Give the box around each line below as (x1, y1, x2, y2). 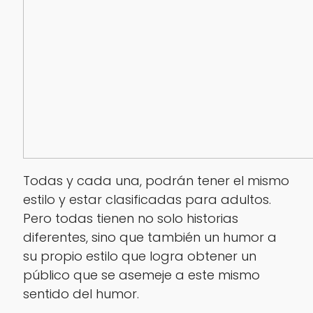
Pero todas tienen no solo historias (22, 210, 238, 228)
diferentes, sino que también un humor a (22, 228, 277, 247)
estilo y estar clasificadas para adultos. (22, 191, 271, 209)
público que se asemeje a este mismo (22, 266, 260, 284)
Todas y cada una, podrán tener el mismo (22, 172, 289, 190)
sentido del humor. (22, 285, 139, 303)
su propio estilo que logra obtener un (22, 247, 256, 265)
